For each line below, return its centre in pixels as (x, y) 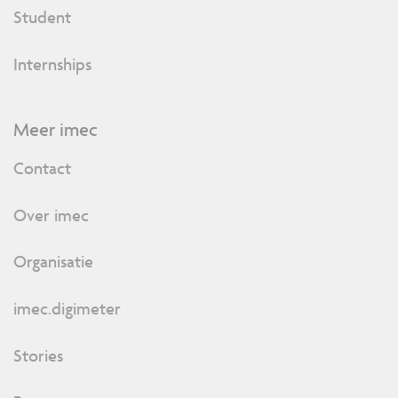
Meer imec (56, 130)
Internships (52, 64)
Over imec (51, 215)
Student (42, 17)
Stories (38, 355)
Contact (42, 167)
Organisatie (53, 262)
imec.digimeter (67, 308)
